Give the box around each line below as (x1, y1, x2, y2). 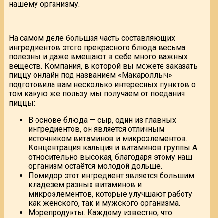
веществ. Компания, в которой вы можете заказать (9, 61, 198, 71)
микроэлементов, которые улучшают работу (28, 189, 192, 199)
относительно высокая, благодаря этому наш (28, 152, 192, 162)
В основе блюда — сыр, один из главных (28, 115, 176, 125)
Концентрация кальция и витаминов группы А (28, 143, 197, 152)
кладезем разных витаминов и (28, 180, 142, 189)
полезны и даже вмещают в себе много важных (9, 52, 188, 61)
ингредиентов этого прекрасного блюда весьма (9, 42, 185, 52)
